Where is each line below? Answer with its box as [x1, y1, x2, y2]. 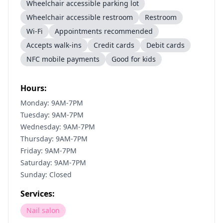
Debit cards [146, 40, 185, 50]
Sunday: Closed [20, 170, 72, 179]
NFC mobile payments [26, 54, 100, 64]
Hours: [20, 83, 47, 94]
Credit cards [94, 40, 134, 50]
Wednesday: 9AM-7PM [20, 122, 95, 131]
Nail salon [26, 206, 60, 215]
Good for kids [111, 54, 156, 64]
